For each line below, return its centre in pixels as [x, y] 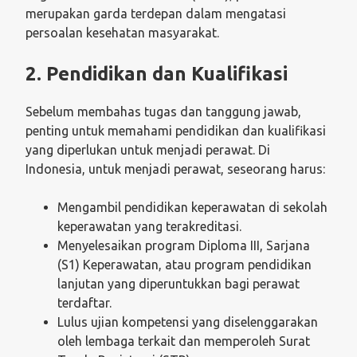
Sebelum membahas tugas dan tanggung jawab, [163, 111]
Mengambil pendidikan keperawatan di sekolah [192, 207]
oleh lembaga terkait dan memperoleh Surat [184, 341]
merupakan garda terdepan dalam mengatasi [156, 13]
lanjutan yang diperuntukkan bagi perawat [178, 283]
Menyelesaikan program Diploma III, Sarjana [184, 245]
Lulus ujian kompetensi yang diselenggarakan [188, 322]
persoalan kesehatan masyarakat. [122, 32]
